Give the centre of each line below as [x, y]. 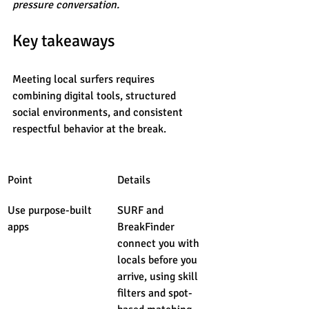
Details [134, 180]
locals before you [159, 260]
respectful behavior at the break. [89, 129]
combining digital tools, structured [96, 96]
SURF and [142, 210]
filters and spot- [155, 293]
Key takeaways [64, 40]
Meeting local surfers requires [85, 79]
